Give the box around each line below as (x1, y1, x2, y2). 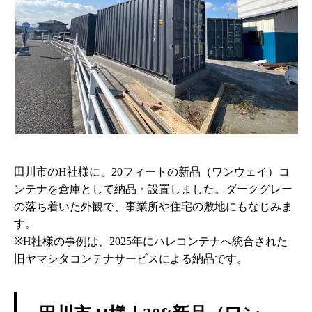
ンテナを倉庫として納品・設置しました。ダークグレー (14, 182, 292, 195)
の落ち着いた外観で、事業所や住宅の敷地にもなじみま (14, 200, 292, 212)
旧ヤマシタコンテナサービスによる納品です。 (14, 252, 248, 265)
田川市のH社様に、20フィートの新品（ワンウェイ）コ (14, 165, 290, 178)
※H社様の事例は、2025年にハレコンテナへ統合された (14, 235, 288, 247)
